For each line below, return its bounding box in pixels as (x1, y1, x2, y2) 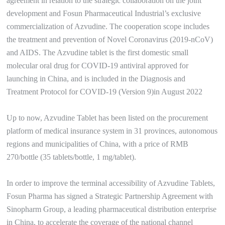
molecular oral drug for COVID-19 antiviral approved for (7, 61, 189, 70)
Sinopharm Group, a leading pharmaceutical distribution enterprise (7, 205, 217, 213)
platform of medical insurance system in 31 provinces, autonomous (7, 127, 218, 135)
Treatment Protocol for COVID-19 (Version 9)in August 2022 (7, 87, 203, 96)
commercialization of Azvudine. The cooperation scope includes (7, 22, 210, 31)
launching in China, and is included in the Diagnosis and (7, 74, 186, 83)
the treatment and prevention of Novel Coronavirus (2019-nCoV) (7, 35, 213, 44)
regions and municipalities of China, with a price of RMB (7, 140, 189, 148)
